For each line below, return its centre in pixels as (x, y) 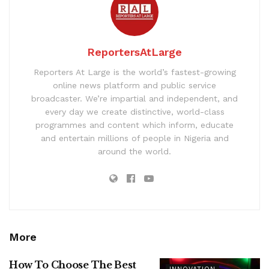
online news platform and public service (134, 85)
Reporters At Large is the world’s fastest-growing (134, 72)
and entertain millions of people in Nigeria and (134, 138)
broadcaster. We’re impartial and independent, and (134, 98)
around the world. (134, 151)
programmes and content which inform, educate (134, 125)
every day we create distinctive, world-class (134, 111)
